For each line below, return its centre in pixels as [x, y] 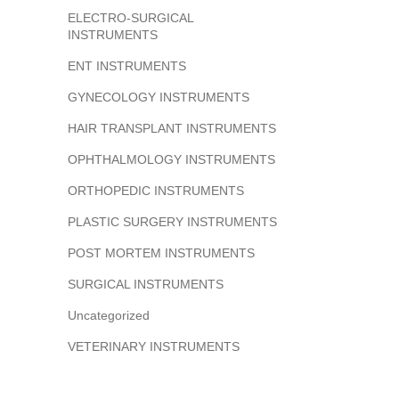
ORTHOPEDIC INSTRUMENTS [156, 190]
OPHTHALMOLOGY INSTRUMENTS [171, 159]
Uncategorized [109, 315]
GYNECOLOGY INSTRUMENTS [159, 97]
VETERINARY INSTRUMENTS [154, 346]
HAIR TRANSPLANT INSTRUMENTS [172, 128]
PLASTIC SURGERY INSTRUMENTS [172, 221]
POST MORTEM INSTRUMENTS [161, 252]
